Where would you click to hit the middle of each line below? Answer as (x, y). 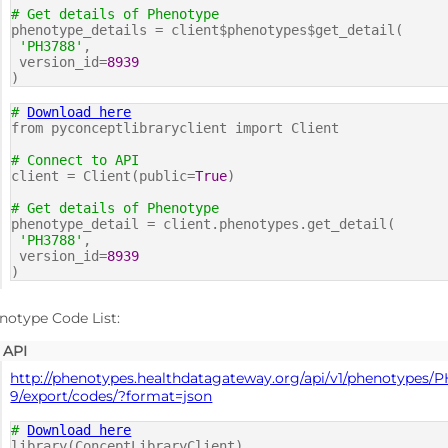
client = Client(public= (103, 176)
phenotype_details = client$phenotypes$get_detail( (207, 30)
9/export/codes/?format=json (111, 396)
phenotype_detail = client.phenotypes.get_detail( (203, 224)
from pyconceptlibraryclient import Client (175, 128)
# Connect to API (75, 160)
